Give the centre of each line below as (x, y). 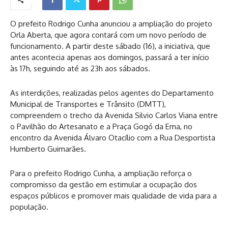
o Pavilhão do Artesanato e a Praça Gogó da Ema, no (101, 126)
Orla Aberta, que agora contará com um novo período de (108, 35)
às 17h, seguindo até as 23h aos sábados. (80, 68)
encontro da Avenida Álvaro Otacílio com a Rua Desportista (113, 137)
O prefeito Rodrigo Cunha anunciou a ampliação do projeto (111, 23)
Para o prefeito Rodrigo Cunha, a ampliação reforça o (101, 173)
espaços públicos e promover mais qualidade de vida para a (113, 195)
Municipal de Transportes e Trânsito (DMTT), (88, 104)
